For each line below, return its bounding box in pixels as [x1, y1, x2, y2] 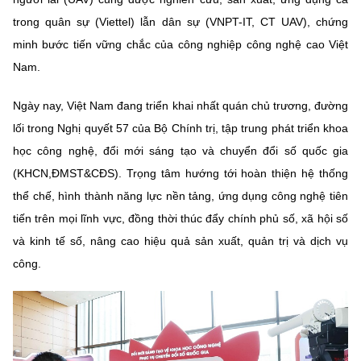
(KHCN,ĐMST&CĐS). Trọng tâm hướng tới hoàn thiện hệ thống [13, 167, 348, 180]
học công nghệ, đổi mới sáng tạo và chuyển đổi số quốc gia [13, 144, 348, 158]
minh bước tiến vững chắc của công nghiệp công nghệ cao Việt [13, 38, 348, 52]
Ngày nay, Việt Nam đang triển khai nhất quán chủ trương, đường [13, 99, 348, 113]
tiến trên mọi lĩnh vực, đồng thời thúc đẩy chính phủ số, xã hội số [13, 212, 348, 226]
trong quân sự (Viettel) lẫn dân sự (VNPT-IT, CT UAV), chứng [13, 15, 348, 29]
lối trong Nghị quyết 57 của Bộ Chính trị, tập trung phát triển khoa [13, 122, 348, 135]
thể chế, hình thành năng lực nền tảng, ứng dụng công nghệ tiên [13, 189, 348, 203]
